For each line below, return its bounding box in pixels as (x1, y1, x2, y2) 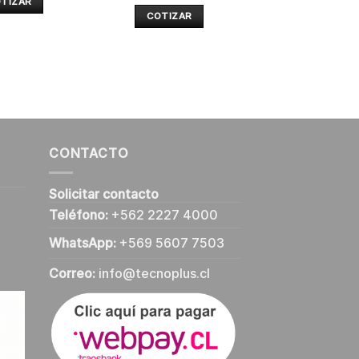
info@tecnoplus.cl (99, 265, 210, 282)
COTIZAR (146, 10, 192, 22)
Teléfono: (49, 207, 108, 224)
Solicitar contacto (49, 186, 159, 203)
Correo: (49, 265, 95, 282)
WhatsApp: (49, 235, 116, 252)
